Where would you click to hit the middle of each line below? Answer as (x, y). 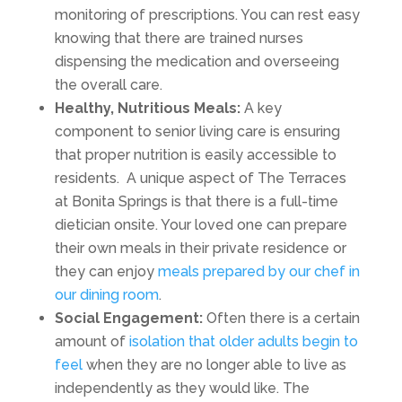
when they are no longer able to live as (216, 364)
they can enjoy (106, 271)
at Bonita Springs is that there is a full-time (196, 201)
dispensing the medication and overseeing (197, 61)
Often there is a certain (281, 318)
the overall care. (108, 84)
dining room (119, 294)
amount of (92, 341)
